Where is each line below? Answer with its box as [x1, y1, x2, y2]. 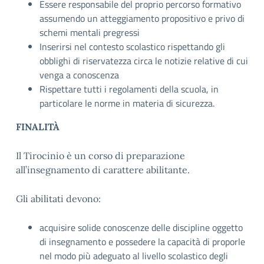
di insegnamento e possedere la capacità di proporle [39, 235, 245, 249]
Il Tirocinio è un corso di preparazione [16, 150, 185, 161]
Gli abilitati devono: [16, 193, 101, 204]
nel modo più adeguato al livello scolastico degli [39, 249, 228, 263]
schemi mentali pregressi [39, 25, 140, 39]
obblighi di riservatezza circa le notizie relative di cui [39, 54, 248, 68]
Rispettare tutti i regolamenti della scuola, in [39, 82, 219, 96]
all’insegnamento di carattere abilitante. [16, 164, 190, 176]
